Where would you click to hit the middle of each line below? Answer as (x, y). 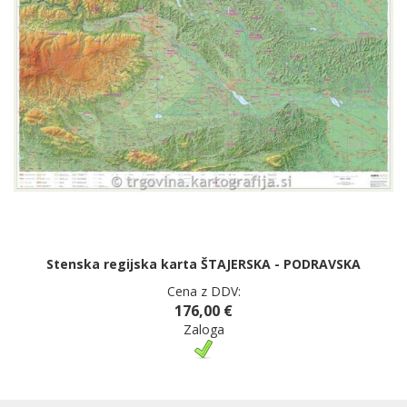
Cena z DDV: (203, 291)
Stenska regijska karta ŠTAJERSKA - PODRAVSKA (203, 264)
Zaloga (203, 329)
